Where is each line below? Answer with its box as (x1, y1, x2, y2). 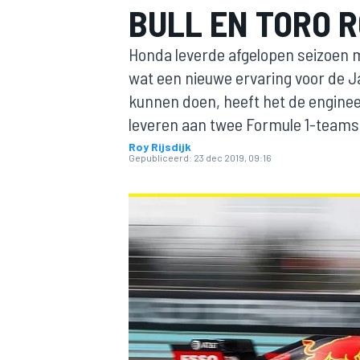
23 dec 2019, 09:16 (194, 152, 272, 163)
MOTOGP (125, 166, 170, 181)
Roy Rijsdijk (129, 140, 191, 153)
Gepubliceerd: (129, 152, 192, 163)
